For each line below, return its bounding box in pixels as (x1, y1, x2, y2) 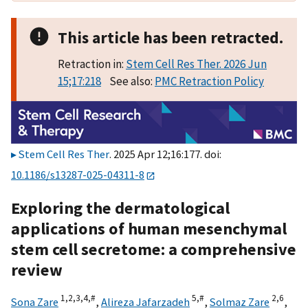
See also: (101, 74, 155, 89)
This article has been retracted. (58, 27, 283, 47)
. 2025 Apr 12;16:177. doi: (109, 147, 221, 162)
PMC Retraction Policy (155, 74, 264, 89)
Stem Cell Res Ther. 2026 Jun (126, 56, 267, 71)
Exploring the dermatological (11, 197, 230, 219)
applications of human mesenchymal (11, 217, 287, 239)
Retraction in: (58, 56, 126, 71)
